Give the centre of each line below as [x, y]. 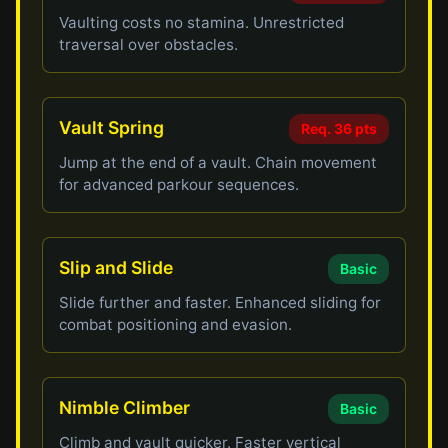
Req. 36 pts [338, 128]
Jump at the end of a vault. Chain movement [218, 162]
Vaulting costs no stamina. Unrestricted [202, 22]
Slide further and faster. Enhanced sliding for [220, 302]
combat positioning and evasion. [176, 324]
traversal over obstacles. [149, 44]
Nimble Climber [125, 407]
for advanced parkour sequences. [179, 184]
